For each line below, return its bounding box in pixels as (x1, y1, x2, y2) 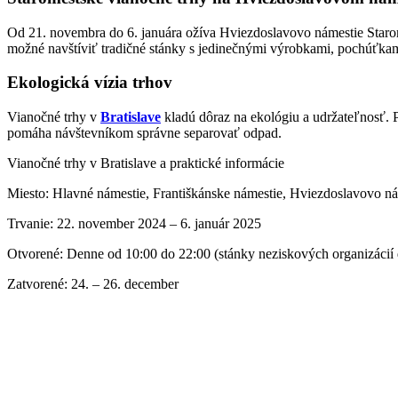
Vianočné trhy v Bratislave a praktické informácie (7, 155, 284, 171)
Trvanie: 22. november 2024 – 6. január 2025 (7, 215, 261, 231)
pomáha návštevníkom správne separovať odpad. (7, 124, 282, 140)
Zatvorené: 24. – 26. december (7, 275, 179, 291)
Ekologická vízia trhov (7, 73, 172, 92)
